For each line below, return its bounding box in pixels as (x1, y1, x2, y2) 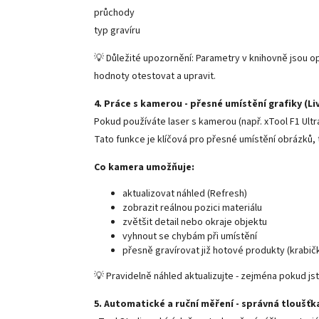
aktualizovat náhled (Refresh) (122, 186, 247, 201)
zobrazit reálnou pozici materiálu (122, 200, 262, 215)
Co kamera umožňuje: (94, 159, 194, 174)
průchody (94, 5, 135, 20)
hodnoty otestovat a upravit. (94, 68, 216, 83)
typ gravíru (94, 23, 140, 38)
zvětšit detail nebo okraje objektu (122, 214, 267, 229)
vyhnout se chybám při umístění (122, 229, 257, 244)
